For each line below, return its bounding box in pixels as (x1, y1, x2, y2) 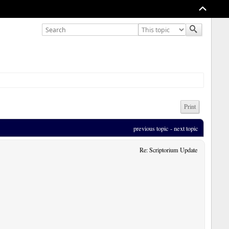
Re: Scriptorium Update (139, 145, 197, 154)
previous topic (133, 124, 169, 132)
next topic (174, 124, 198, 132)
